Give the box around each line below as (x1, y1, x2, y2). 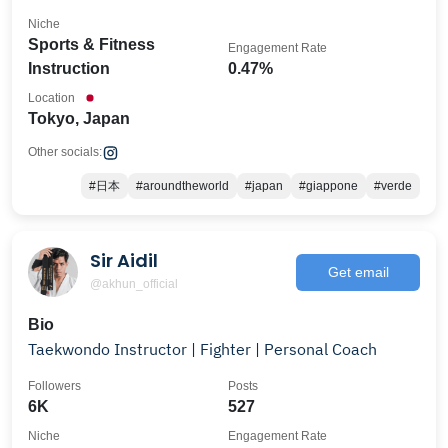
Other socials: (28, 145, 102, 159)
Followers (28, 379, 81, 393)
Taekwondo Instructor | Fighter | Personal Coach (28, 339, 377, 359)
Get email (327, 263, 389, 280)
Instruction (28, 60, 110, 77)
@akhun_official (90, 276, 178, 291)
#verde (374, 179, 412, 193)
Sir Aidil (90, 247, 158, 273)
